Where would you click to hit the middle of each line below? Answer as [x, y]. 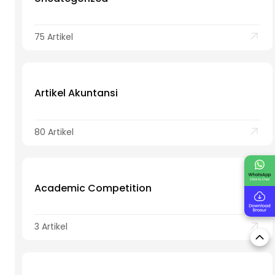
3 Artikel [51, 227]
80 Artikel [54, 132]
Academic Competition [93, 188]
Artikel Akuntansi [76, 93]
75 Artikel [54, 37]
